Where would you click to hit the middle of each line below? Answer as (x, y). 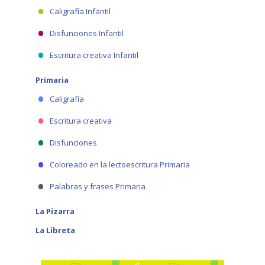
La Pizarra (55, 211)
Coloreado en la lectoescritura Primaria (120, 164)
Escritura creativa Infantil (94, 55)
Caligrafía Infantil (80, 11)
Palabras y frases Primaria (98, 186)
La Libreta (55, 230)
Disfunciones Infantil (87, 33)
